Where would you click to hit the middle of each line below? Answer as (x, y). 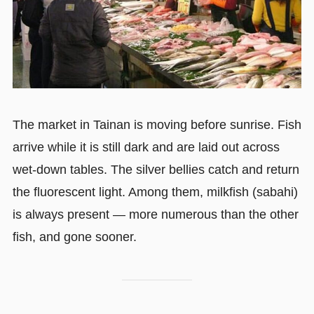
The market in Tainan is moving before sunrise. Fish (157, 124)
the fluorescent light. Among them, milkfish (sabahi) (155, 192)
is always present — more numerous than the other (155, 214)
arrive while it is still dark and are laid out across (146, 147)
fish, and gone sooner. (74, 237)
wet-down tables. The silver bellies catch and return (156, 169)
